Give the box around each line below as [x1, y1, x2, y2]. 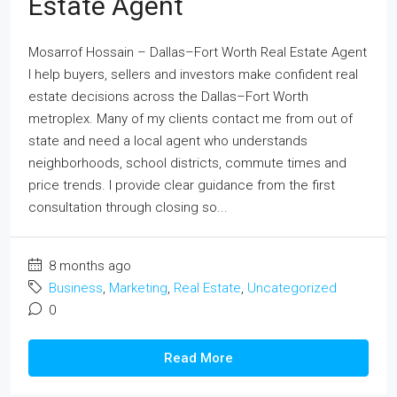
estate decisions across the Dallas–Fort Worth [28, 89, 308, 105]
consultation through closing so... [28, 199, 228, 215]
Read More [164, 350, 233, 366]
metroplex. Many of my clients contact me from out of [28, 111, 353, 127]
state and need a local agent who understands [28, 133, 307, 149]
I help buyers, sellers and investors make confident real [28, 66, 358, 82]
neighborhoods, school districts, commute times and [28, 155, 346, 171]
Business [49, 280, 103, 296]
